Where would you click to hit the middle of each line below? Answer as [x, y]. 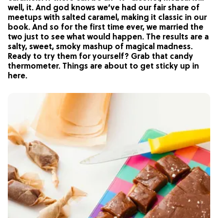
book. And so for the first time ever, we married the [106, 27]
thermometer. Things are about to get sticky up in [103, 66]
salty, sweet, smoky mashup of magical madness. [100, 47]
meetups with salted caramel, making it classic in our [107, 18]
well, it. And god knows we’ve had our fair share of [104, 8]
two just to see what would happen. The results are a [108, 37]
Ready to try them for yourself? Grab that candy [100, 57]
